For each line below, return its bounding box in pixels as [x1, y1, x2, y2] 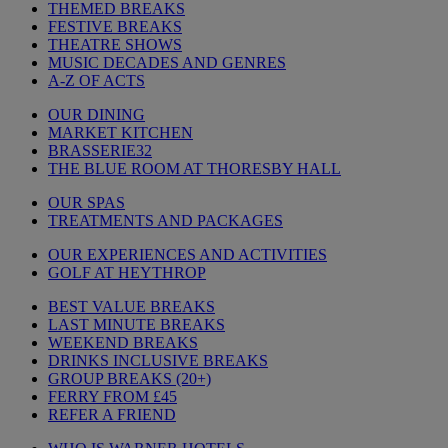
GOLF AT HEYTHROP [48, 264, 206, 281]
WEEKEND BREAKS [48, 334, 198, 351]
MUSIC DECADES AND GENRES [48, 54, 286, 71]
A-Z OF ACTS [48, 72, 145, 89]
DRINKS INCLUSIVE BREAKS [48, 352, 268, 369]
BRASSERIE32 [48, 142, 152, 159]
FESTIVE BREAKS [48, 18, 182, 35]
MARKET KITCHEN [48, 124, 193, 141]
